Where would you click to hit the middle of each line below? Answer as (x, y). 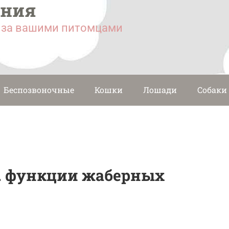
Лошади (160, 89)
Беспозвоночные (39, 89)
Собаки (212, 89)
